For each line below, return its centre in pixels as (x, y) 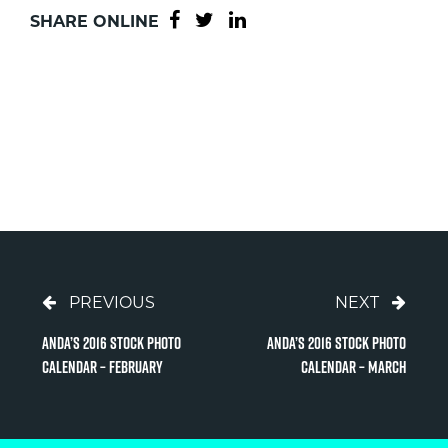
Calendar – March (354, 367)
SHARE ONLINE (97, 21)
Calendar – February (102, 367)
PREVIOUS (111, 302)
